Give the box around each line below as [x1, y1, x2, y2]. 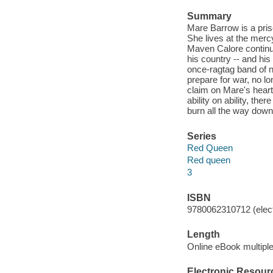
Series [186, 130, 216, 141]
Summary [186, 10, 232, 21]
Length [186, 229, 220, 240]
